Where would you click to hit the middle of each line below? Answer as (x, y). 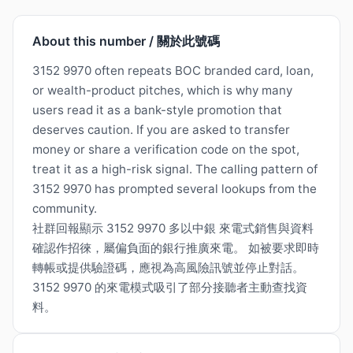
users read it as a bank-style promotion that (157, 110)
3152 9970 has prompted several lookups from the (175, 189)
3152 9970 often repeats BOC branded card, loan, (173, 71)
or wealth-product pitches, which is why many (162, 91)
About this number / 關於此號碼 (126, 41)
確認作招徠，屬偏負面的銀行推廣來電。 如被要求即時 (176, 248)
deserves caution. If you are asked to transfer (161, 130)
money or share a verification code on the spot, (166, 150)
